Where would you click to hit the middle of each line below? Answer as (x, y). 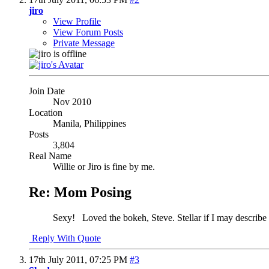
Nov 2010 (72, 101)
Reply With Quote (65, 238)
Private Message (84, 43)
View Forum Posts (88, 32)
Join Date (47, 91)
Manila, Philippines (89, 123)
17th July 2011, (59, 259)
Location (46, 112)
